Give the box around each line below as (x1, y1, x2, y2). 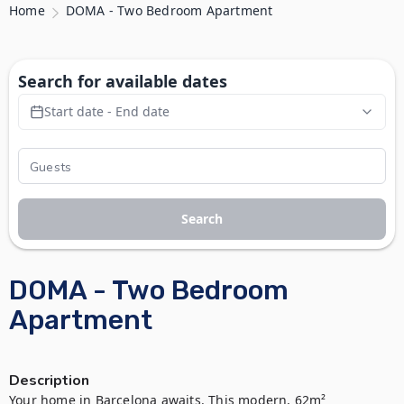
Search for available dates (18, 70, 227, 92)
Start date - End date (44, 103, 170, 120)
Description (9, 371, 89, 390)
